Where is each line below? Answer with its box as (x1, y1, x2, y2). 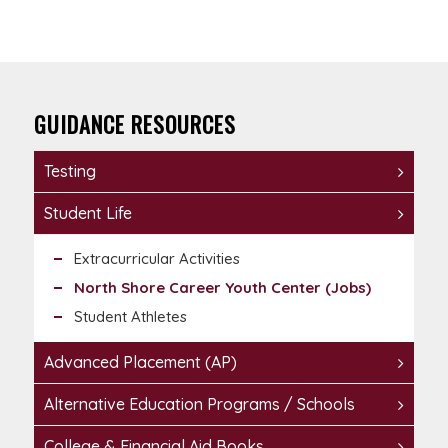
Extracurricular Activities (73, 249, 240, 268)
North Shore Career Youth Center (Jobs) (73, 278, 371, 297)
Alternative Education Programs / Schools (43, 394, 355, 414)
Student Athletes (73, 307, 187, 326)
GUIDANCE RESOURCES (33, 108, 236, 140)
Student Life (43, 203, 132, 223)
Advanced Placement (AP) (43, 352, 237, 372)
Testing (43, 161, 96, 181)
